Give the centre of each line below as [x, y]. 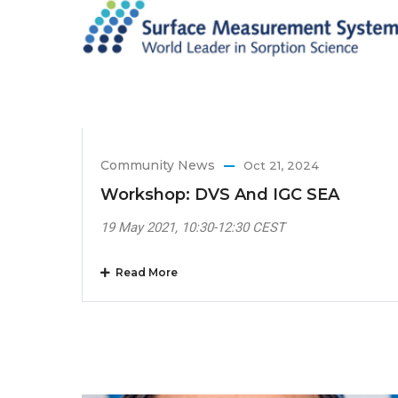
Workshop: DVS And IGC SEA [220, 194]
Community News [158, 165]
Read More [144, 272]
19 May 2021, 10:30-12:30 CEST [193, 227]
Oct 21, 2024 [281, 165]
